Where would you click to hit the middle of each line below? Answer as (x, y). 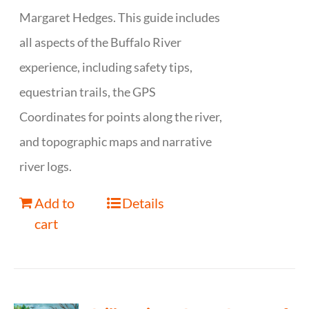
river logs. (46, 166)
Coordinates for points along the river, (121, 117)
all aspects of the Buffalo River (101, 42)
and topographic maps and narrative (116, 141)
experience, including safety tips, (106, 67)
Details (143, 203)
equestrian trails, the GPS (88, 92)
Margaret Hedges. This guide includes (120, 17)
